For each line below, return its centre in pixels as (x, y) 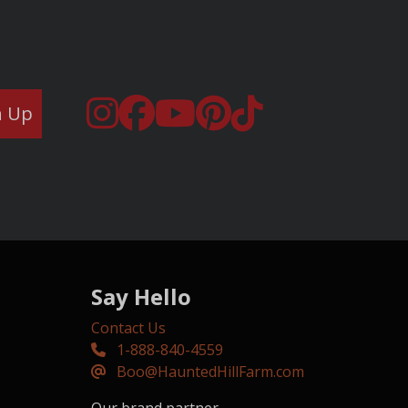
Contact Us (128, 328)
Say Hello (141, 297)
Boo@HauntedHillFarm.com (210, 372)
